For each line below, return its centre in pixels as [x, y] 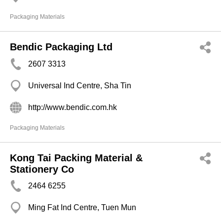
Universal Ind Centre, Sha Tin [80, 86]
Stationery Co [42, 169]
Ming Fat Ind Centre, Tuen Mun [82, 207]
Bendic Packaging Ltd [61, 47]
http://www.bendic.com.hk [73, 107]
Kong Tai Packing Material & [76, 158]
